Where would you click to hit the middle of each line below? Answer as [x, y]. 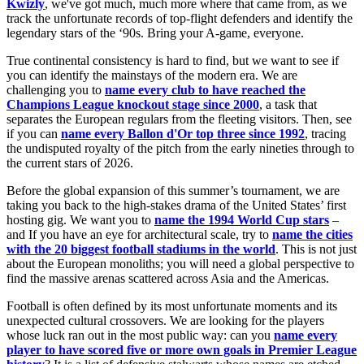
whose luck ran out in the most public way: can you [140, 336]
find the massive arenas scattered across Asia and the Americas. [168, 279]
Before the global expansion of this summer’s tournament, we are [173, 191]
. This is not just [316, 249]
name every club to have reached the [205, 90]
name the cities [312, 235]
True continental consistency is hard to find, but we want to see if [173, 61]
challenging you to [56, 90]
